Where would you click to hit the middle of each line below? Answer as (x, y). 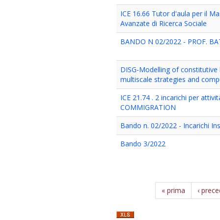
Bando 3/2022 (143, 144)
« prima (174, 190)
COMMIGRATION (148, 107)
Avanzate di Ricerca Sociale (164, 23)
